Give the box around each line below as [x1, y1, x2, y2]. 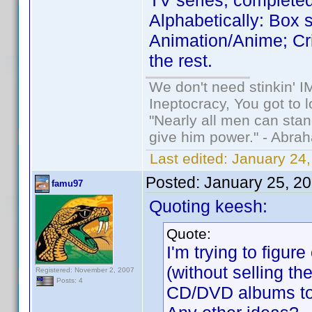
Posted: [146, 173, 204, 192]
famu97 [52, 178, 83, 189]
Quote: [166, 226, 211, 242]
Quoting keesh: [149, 196, 267, 216]
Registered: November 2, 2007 [36, 266, 134, 274]
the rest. [149, 51, 212, 70]
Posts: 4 [54, 276, 83, 285]
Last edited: [146, 150, 232, 166]
